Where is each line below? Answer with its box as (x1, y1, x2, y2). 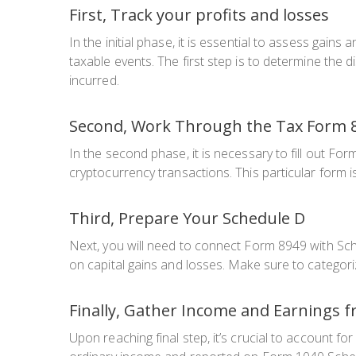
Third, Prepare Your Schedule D (69, 207, 305, 230)
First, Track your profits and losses (69, 4, 329, 26)
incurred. (69, 72, 119, 90)
